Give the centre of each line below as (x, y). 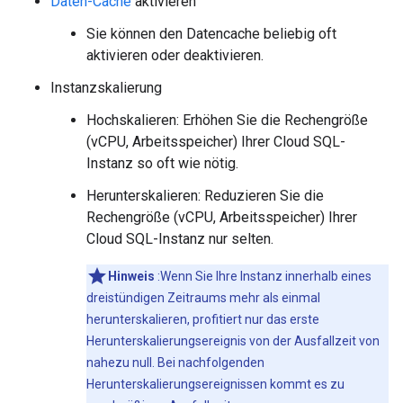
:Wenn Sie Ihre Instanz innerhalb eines (263, 276)
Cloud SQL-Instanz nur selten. (180, 239)
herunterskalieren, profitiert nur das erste (203, 319)
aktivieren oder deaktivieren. (175, 55)
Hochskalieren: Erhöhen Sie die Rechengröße (227, 120)
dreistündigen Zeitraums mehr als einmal (203, 298)
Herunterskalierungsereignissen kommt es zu (215, 384)
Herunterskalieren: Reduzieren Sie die (205, 196)
